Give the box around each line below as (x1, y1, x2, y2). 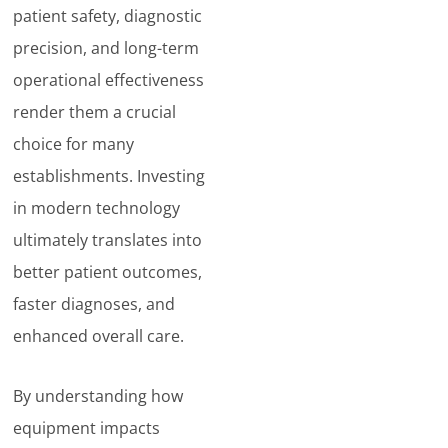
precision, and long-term (13, 37, 200, 59)
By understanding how (13, 385, 184, 407)
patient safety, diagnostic (13, 5, 203, 27)
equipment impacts (13, 417, 161, 439)
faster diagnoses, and (13, 293, 176, 315)
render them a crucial (13, 101, 177, 123)
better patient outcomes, (13, 261, 203, 283)
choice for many (13, 133, 135, 155)
